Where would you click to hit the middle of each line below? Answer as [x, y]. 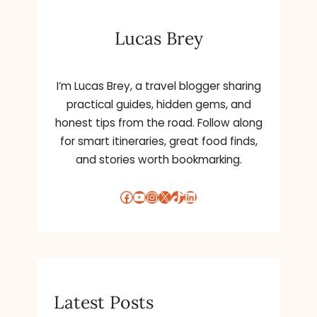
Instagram [151, 196]
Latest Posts [104, 302]
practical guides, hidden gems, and [158, 104]
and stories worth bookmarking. [158, 159]
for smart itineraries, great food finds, [158, 141]
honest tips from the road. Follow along [158, 122]
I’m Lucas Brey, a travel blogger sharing [158, 86]
